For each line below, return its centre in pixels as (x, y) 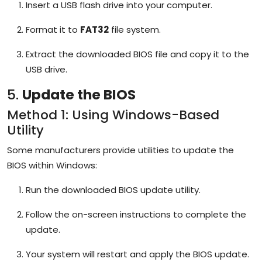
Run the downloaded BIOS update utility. (113, 189)
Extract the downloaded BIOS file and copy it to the (137, 54)
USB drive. (46, 69)
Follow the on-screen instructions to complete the (136, 214)
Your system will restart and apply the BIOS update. (137, 254)
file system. (135, 29)
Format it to (53, 29)
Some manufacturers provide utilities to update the (120, 150)
